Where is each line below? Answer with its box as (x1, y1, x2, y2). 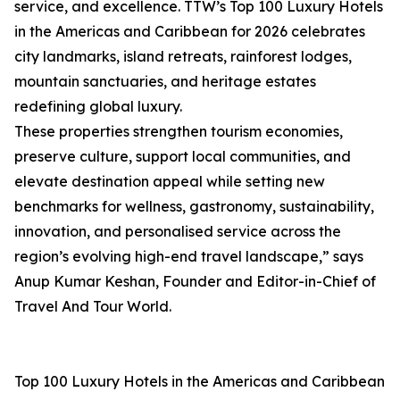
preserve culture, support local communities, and (14, 147, 351, 166)
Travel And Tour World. (14, 297, 171, 316)
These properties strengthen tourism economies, (14, 122, 343, 141)
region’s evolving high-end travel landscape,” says (14, 247, 363, 266)
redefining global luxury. (14, 97, 182, 116)
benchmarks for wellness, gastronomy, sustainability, (14, 197, 374, 216)
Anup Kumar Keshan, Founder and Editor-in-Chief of (14, 272, 376, 291)
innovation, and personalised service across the (14, 222, 341, 241)
